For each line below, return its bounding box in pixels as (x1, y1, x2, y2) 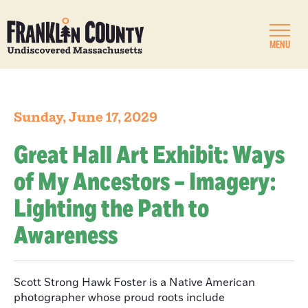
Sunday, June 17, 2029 (14, 109, 157, 126)
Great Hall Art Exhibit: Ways (14, 139, 285, 173)
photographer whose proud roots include (14, 290, 225, 305)
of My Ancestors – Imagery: (14, 166, 276, 199)
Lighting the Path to (14, 192, 209, 226)
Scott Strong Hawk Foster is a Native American (14, 275, 255, 290)
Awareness (14, 219, 118, 253)
